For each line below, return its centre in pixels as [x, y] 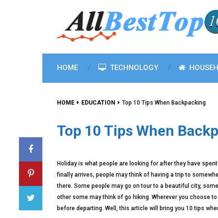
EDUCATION [98, 103]
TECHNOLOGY [133, 68]
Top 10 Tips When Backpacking [164, 103]
